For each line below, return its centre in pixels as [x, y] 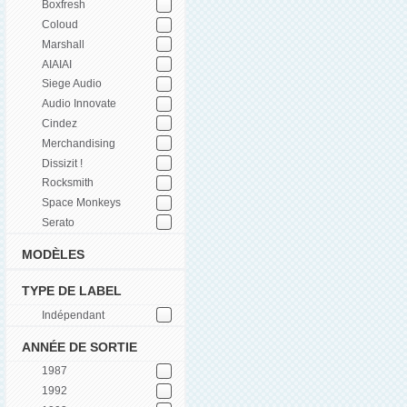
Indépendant [73, 315]
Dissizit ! [62, 163]
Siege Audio [72, 84]
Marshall [63, 44]
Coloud [60, 25]
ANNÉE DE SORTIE [80, 347]
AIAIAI [57, 64]
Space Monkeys [81, 203]
